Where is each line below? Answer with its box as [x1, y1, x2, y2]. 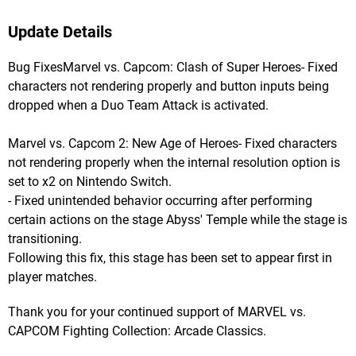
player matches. [8, 269, 97, 285]
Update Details [8, 22, 112, 42]
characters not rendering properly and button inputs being [8, 79, 329, 95]
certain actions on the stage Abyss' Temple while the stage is [8, 212, 347, 228]
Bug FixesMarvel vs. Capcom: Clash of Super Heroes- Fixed [8, 60, 338, 75]
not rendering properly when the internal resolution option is [8, 155, 340, 171]
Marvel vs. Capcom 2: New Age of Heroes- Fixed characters [8, 136, 337, 152]
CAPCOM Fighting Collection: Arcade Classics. [8, 323, 266, 339]
